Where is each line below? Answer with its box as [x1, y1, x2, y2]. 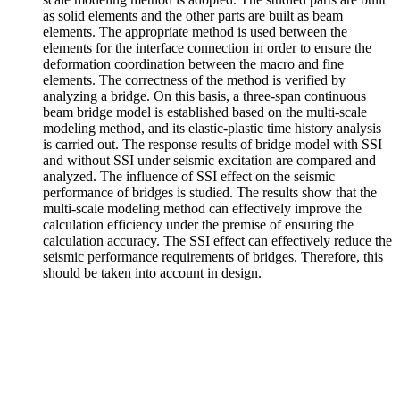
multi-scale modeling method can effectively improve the [43, 201, 362, 216]
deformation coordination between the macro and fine [43, 56, 344, 71]
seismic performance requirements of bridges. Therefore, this [43, 249, 383, 264]
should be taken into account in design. [43, 265, 262, 280]
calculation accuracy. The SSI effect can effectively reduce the [43, 233, 392, 248]
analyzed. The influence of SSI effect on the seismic [43, 169, 335, 184]
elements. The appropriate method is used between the [43, 24, 347, 39]
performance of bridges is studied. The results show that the [43, 185, 377, 200]
